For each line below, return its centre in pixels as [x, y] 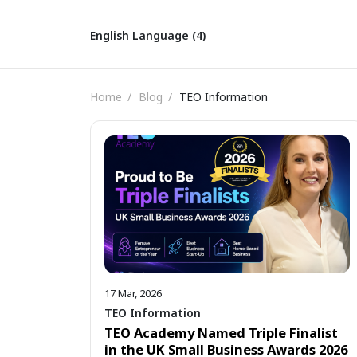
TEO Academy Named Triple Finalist [221, 333]
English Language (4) [147, 36]
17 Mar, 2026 [133, 293]
